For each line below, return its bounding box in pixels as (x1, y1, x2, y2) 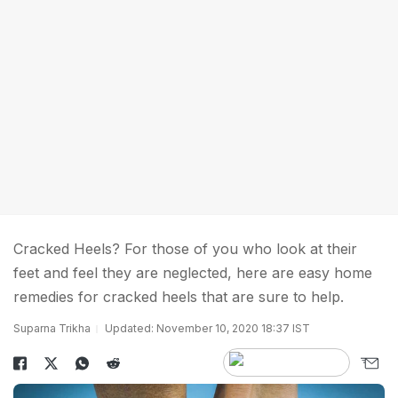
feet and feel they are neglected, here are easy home (13, 264, 372, 282)
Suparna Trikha (13, 322, 91, 335)
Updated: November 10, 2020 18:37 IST (105, 322, 310, 335)
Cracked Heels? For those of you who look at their (13, 240, 357, 258)
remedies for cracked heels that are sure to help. (13, 288, 344, 306)
